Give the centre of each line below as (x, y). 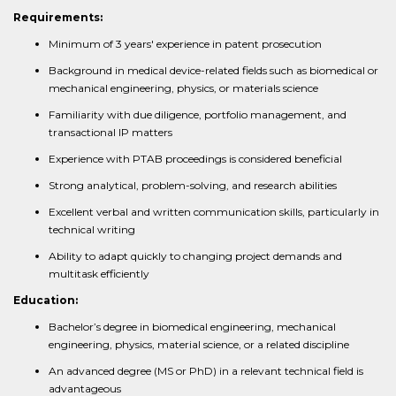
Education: (46, 300)
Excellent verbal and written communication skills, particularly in (214, 212)
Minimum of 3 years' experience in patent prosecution (185, 44)
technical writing (92, 229)
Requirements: (58, 17)
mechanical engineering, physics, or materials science (183, 88)
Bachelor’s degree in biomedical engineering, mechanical (192, 327)
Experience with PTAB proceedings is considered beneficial (195, 159)
